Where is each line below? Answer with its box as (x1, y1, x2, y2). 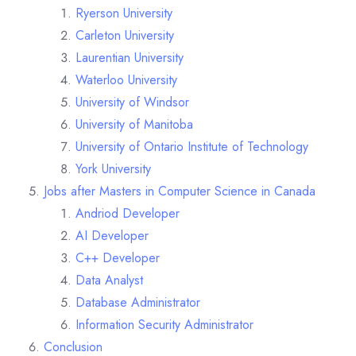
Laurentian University (75, 48, 184, 67)
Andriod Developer (75, 203, 180, 222)
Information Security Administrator (75, 315, 253, 334)
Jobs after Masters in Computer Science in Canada (44, 181, 315, 200)
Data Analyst (75, 270, 143, 289)
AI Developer (75, 226, 149, 245)
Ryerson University (75, 3, 172, 22)
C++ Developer (75, 248, 160, 267)
